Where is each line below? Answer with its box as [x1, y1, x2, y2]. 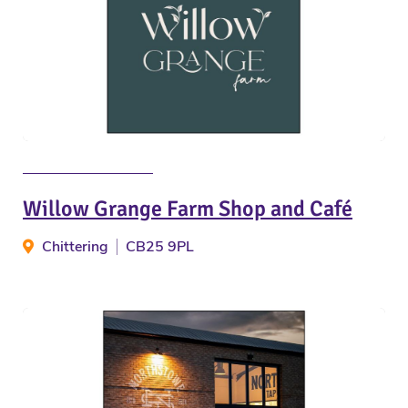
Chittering [38, 236, 112, 257]
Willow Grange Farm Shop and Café [23, 194, 352, 222]
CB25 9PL [126, 236, 194, 257]
